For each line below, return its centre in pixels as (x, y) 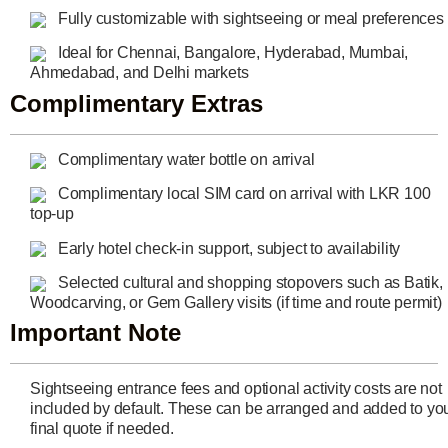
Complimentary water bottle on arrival (184, 159)
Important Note (95, 333)
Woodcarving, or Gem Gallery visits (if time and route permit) (236, 302)
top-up (52, 214)
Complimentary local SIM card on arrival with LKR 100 (242, 194)
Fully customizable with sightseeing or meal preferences (249, 19)
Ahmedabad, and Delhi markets (139, 73)
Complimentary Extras (136, 103)
